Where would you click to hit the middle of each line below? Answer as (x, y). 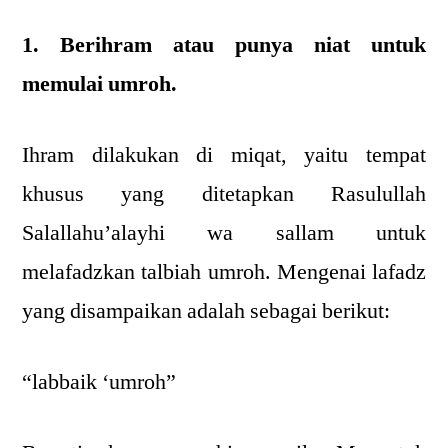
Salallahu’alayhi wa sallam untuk (224, 233)
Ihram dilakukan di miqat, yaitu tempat (224, 155)
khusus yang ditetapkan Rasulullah (224, 194)
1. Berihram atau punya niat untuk (224, 45)
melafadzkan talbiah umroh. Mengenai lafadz (224, 272)
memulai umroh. (99, 84)
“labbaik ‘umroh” (99, 382)
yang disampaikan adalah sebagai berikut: (206, 311)
